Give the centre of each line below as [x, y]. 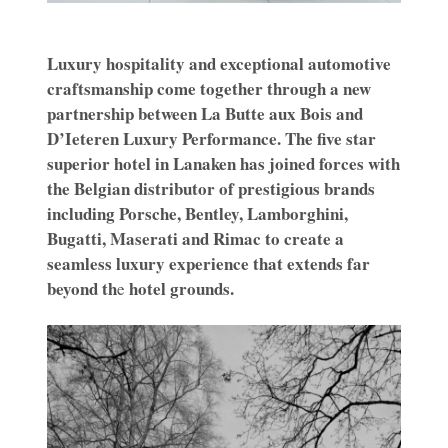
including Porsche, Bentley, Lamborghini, [197, 214]
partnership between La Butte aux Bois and [205, 114]
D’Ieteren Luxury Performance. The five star [211, 139]
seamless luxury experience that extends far [208, 264]
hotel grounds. [179, 289]
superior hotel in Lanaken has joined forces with [223, 164]
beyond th [82, 289]
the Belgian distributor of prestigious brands [211, 189]
